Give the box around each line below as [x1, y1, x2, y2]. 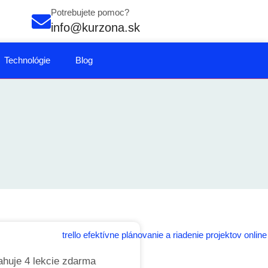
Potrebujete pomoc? [51, 7, 129, 17]
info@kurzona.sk [51, 21, 140, 34]
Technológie [4, 55, 50, 65]
